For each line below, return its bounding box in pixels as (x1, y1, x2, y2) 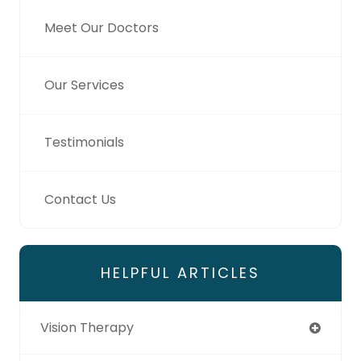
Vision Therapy (40, 317, 134, 337)
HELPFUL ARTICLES (101, 262, 260, 283)
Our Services (44, 75, 124, 94)
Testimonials (44, 132, 124, 151)
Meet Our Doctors (44, 18, 159, 37)
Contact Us (44, 189, 116, 209)
